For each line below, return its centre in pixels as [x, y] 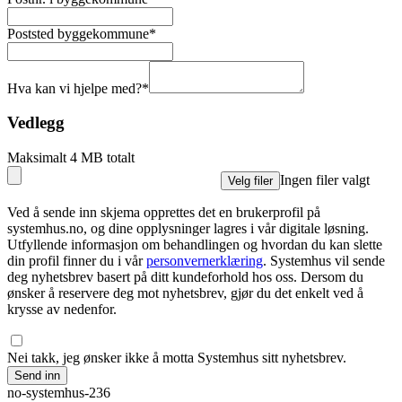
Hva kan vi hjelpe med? [74, 88]
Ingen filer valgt [325, 180]
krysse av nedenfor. [62, 310]
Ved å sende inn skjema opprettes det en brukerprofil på [164, 213]
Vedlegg [36, 123]
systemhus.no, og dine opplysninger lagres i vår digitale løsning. [188, 229]
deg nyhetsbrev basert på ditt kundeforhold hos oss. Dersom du [185, 277]
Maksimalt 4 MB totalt [71, 158]
